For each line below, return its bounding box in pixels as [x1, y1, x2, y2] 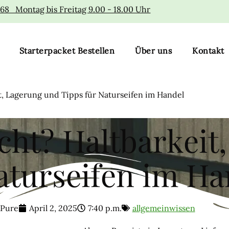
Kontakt [192, 45, 224, 56]
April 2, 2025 [29, 203, 77, 214]
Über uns [135, 45, 172, 56]
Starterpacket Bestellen [19, 45, 115, 56]
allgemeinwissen [132, 203, 195, 214]
